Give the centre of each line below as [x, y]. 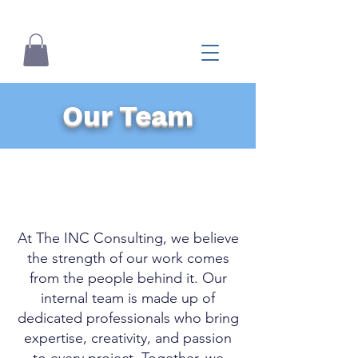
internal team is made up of [128, 298]
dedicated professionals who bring [128, 318]
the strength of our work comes [128, 258]
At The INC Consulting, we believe [128, 238]
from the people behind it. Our [128, 278]
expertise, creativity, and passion [128, 338]
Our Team [128, 115]
